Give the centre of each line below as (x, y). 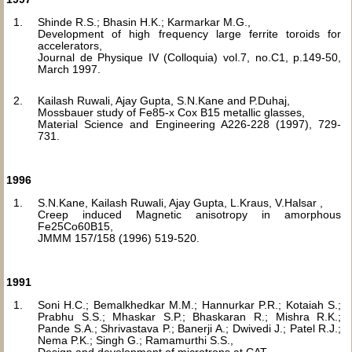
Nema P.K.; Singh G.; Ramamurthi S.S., (136, 340)
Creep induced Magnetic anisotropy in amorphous (190, 214)
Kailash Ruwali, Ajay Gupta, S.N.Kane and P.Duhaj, (164, 101)
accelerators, (70, 46)
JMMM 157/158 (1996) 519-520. (119, 238)
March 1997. (69, 69)
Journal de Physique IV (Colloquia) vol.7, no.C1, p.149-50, (190, 57)
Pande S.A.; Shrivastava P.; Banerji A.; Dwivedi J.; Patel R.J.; (190, 328)
